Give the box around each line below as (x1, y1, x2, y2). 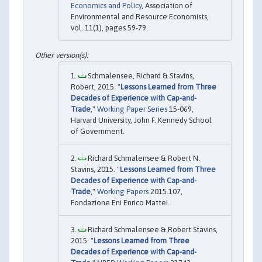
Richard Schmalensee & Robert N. (86, 154, 200, 163)
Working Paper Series (97, 105, 167, 114)
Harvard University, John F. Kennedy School (71, 116, 212, 125)
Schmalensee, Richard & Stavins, (86, 71, 194, 81)
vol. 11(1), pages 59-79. (71, 23, 148, 32)
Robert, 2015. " (71, 82, 120, 92)
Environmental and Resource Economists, (71, 12, 209, 21)
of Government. (71, 127, 125, 136)
